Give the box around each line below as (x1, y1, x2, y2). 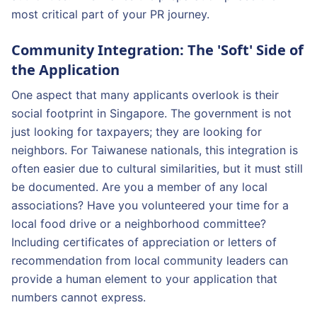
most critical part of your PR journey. (11, 7, 209, 21)
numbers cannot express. (11, 290, 146, 304)
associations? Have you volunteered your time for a (11, 198, 289, 212)
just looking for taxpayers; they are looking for (11, 125, 262, 139)
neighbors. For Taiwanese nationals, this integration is (11, 143, 298, 157)
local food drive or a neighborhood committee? (11, 217, 266, 231)
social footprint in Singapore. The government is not (11, 106, 292, 120)
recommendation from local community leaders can (11, 253, 288, 267)
